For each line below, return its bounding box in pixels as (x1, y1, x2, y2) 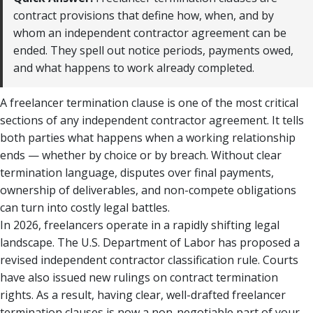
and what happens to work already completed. (13, 59, 254, 75)
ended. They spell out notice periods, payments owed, (13, 42, 293, 58)
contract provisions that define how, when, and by (13, 7, 274, 23)
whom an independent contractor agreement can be (13, 24, 286, 41)
